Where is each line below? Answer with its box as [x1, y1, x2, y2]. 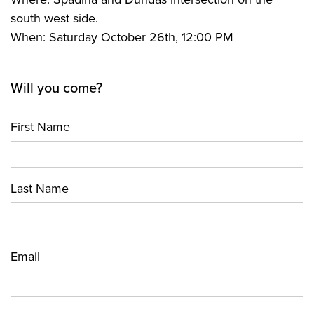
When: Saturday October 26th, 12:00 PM [11, 29, 233, 45]
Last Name [11, 180, 69, 196]
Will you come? [11, 80, 102, 97]
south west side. [11, 11, 98, 26]
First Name [11, 119, 70, 135]
